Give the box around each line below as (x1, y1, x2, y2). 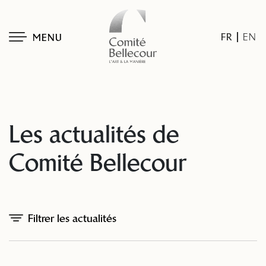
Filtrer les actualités (28, 211, 116, 225)
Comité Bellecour (9, 147, 186, 178)
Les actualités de (9, 119, 179, 150)
